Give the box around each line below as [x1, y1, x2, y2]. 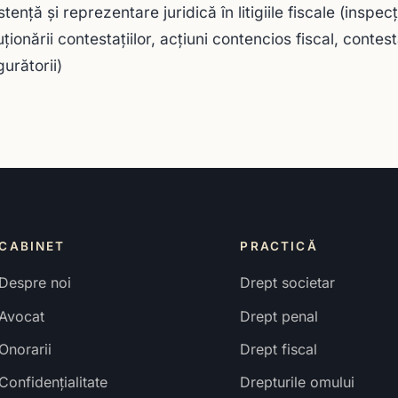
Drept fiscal [240, 340, 318, 359]
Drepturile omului [240, 373, 355, 392]
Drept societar [240, 274, 336, 292]
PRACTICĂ [240, 239, 318, 254]
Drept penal [240, 306, 319, 325]
